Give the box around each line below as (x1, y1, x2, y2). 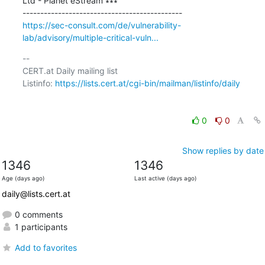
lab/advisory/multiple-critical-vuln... (22, 32, 159, 43)
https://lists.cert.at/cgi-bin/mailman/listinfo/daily (54, 77, 240, 88)
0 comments (12, 209, 63, 219)
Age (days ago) (1, 174, 45, 182)
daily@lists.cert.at (1, 188, 70, 199)
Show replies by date (182, 145, 264, 156)
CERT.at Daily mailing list (22, 65, 118, 76)
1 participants (12, 221, 67, 232)
